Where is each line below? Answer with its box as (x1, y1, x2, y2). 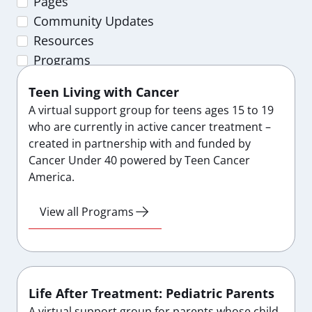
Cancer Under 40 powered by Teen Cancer (29, 153, 250, 168)
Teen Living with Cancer (29, 84, 179, 100)
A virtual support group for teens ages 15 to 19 (29, 102, 274, 118)
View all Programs (40, 204, 134, 220)
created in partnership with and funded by (29, 136, 251, 151)
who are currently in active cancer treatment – (29, 119, 271, 134)
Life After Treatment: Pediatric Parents (29, 285, 274, 302)
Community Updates (33, 13, 154, 29)
